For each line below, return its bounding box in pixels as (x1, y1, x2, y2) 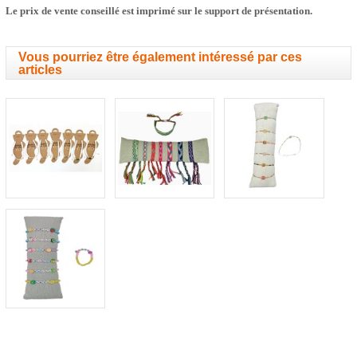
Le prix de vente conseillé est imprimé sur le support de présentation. (5, 5, 312, 17)
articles (18, 62, 62, 77)
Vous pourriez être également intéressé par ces (18, 49, 302, 65)
